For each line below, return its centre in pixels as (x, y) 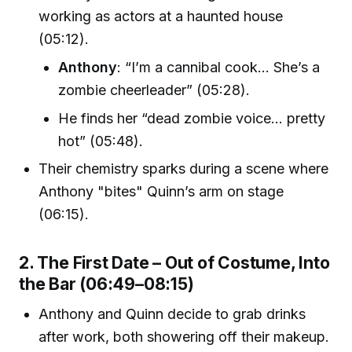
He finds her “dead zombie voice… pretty (192, 118)
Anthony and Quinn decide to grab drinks (172, 313)
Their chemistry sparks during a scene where (184, 169)
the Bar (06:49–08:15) (106, 283)
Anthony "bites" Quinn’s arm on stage (161, 192)
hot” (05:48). (101, 141)
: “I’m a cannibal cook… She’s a (219, 68)
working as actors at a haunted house (161, 16)
